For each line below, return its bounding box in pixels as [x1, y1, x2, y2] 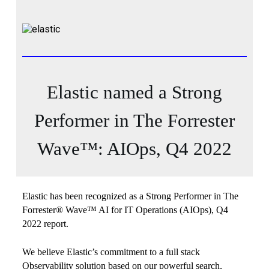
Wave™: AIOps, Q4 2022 [37, 138, 232, 159]
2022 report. [22, 218, 68, 229]
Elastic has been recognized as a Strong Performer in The [22, 190, 238, 201]
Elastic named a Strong [46, 81, 222, 103]
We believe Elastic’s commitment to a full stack [22, 246, 200, 257]
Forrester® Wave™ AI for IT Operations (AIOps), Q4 [22, 204, 228, 215]
